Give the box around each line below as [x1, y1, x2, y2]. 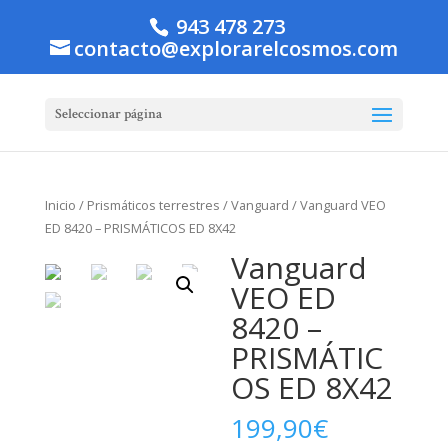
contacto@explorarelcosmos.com [73, 35, 398, 62]
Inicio [44, 196, 76, 214]
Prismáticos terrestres [86, 196, 220, 214]
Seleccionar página [54, 105, 162, 123]
